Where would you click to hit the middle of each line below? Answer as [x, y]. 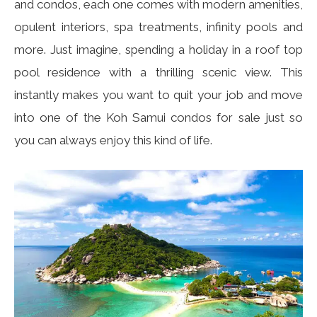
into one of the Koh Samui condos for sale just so [158, 118]
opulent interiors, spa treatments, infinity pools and [158, 27]
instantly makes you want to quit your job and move [158, 95]
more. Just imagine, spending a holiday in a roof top [158, 50]
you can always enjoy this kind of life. [113, 140]
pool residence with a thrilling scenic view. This [158, 73]
